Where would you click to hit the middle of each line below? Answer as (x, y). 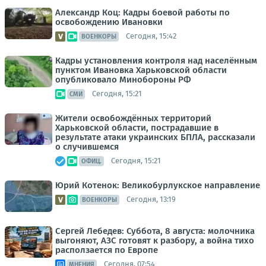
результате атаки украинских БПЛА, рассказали (155, 137)
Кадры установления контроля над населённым (156, 60)
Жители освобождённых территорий (133, 118)
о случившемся (87, 146)
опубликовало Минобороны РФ (123, 79)
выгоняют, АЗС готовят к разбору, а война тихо (155, 240)
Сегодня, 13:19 (151, 199)
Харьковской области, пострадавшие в (137, 127)
